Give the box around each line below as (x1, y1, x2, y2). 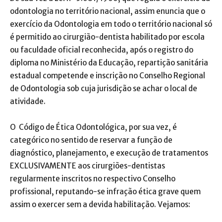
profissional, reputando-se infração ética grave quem (10, 187, 201, 197)
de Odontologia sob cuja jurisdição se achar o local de (10, 84, 197, 94)
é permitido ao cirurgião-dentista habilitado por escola (10, 32, 205, 42)
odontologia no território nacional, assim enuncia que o (10, 6, 205, 16)
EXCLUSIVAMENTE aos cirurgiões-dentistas (10, 161, 165, 171)
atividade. (10, 97, 46, 107)
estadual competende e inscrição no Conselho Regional (10, 71, 205, 81)
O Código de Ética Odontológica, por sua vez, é (10, 122, 177, 132)
